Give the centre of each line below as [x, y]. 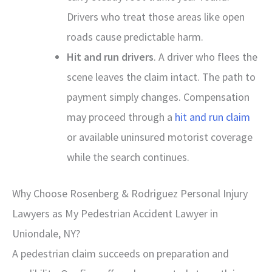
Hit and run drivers [110, 56]
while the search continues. [128, 157]
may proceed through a [120, 117]
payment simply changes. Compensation [158, 97]
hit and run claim [211, 117]
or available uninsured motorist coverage [160, 137]
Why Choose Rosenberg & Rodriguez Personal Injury [130, 193]
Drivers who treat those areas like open [156, 16]
